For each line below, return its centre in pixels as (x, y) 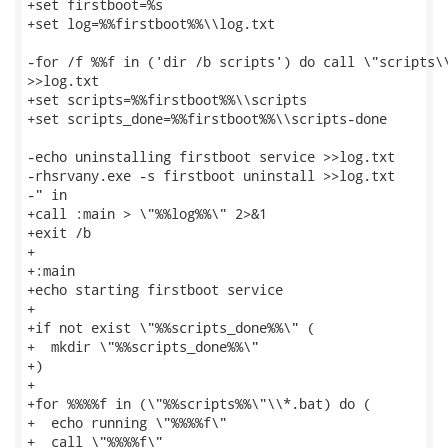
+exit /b (59, 232)
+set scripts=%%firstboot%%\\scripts (167, 99)
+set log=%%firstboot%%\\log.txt (151, 23)
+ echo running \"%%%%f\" (127, 422)
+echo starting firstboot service (155, 289)
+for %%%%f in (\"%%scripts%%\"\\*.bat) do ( (199, 403)
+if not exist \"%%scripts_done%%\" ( (171, 327)
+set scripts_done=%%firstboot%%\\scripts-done (207, 118)
